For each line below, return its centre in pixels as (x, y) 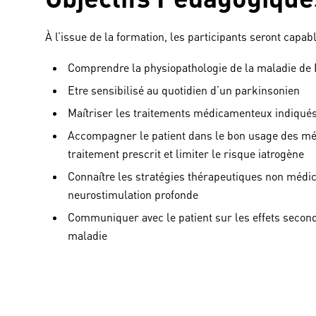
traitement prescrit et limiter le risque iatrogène (186, 154)
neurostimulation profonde (133, 195)
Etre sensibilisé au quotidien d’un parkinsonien (184, 91)
